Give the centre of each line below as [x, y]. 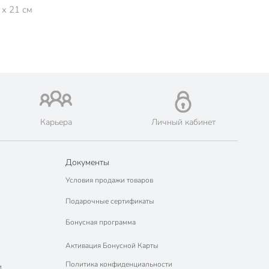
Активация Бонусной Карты [112, 245]
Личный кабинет [183, 122]
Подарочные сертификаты [110, 201]
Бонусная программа [100, 222]
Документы [87, 163]
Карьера [56, 122]
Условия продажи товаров [109, 180]
